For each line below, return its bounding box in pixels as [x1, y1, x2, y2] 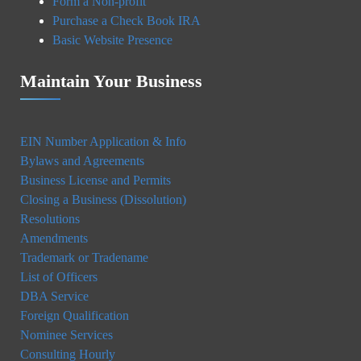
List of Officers [20, 269, 98, 284]
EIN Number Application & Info [20, 134, 186, 148]
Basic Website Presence [52, 32, 172, 47]
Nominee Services [20, 327, 113, 342]
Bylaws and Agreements [20, 153, 144, 168]
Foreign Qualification [20, 308, 129, 322]
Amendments [20, 230, 88, 245]
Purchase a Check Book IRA [52, 13, 201, 27]
